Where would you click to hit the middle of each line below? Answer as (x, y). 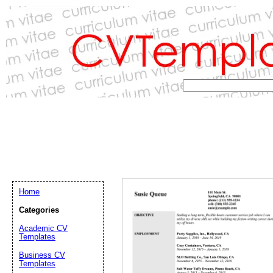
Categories (39, 210)
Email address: (228, 249)
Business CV (42, 255)
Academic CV (43, 228)
